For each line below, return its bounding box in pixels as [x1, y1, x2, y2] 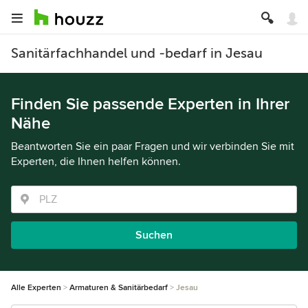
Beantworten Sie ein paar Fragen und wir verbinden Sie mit [11, 140, 294, 153]
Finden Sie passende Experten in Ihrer [11, 94, 289, 114]
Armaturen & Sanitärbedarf [69, 283, 168, 293]
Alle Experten [11, 283, 61, 293]
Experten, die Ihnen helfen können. [11, 155, 181, 168]
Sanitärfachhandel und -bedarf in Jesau [11, 45, 263, 61]
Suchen [135, 228, 173, 242]
